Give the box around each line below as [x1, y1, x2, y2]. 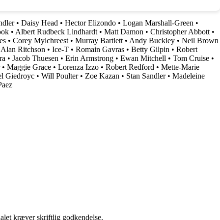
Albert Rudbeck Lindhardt [15, 27, 97, 36]
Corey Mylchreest [13, 36, 68, 45]
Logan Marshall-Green [123, 18, 193, 27]
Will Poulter [41, 71, 78, 80]
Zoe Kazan [85, 71, 119, 80]
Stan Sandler [126, 71, 165, 80]
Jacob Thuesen [12, 54, 58, 62]
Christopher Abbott [150, 27, 210, 36]
